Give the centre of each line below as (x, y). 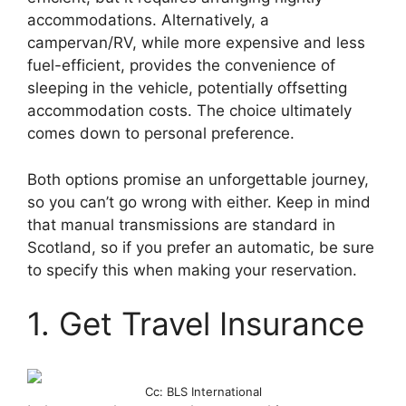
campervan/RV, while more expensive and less (196, 43)
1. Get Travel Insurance (196, 324)
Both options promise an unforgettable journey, (198, 179)
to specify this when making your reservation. (192, 270)
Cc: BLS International (203, 392)
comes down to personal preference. (161, 134)
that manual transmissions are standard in (181, 224)
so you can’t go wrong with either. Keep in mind (199, 202)
